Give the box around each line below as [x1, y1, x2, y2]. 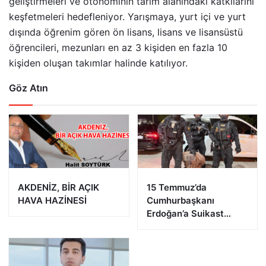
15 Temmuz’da [146, 182, 207, 194]
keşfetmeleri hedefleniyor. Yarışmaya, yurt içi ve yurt [9, 11, 246, 23]
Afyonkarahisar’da [146, 247, 226, 259]
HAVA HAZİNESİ [18, 195, 87, 207]
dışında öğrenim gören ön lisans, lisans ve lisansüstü [9, 26, 243, 39]
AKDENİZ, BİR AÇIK [18, 182, 99, 194]
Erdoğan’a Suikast [146, 208, 224, 220]
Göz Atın [9, 82, 48, 94]
